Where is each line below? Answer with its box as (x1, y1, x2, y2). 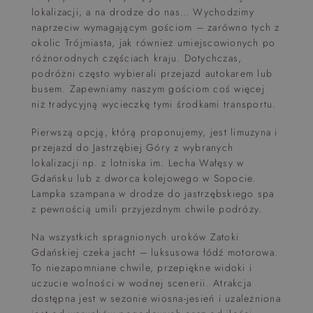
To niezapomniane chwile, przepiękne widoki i (31, 261, 252, 275)
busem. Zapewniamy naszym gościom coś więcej (31, 82, 265, 96)
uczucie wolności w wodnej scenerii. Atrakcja (31, 276, 252, 290)
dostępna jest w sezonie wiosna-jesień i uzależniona (31, 291, 281, 305)
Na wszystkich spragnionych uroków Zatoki (31, 230, 239, 244)
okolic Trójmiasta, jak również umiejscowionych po (31, 36, 276, 50)
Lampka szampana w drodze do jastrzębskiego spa (31, 187, 275, 201)
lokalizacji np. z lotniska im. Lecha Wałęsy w (31, 156, 245, 170)
